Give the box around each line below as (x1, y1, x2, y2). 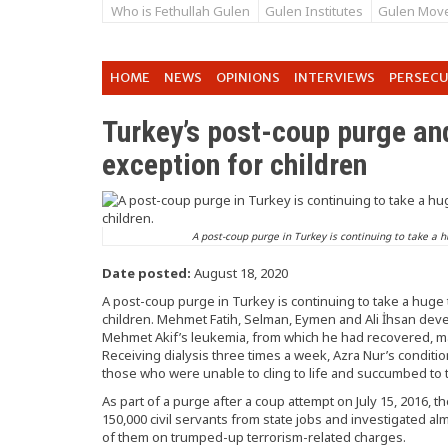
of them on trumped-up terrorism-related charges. (102, 428, 406, 446)
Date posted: (102, 264, 191, 282)
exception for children (102, 147, 367, 182)
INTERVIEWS (294, 69, 375, 86)
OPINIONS (216, 69, 280, 86)
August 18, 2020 (191, 264, 288, 282)
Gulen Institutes (265, 2, 363, 20)
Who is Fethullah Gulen (111, 2, 250, 20)
